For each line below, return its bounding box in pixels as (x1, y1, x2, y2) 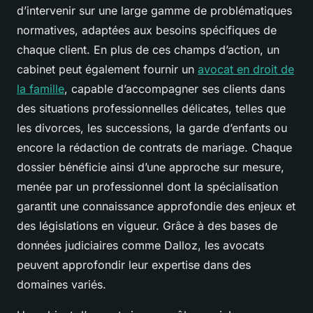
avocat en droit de (198, 61, 294, 76)
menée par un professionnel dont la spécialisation (17, 179, 278, 194)
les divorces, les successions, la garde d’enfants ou (17, 120, 287, 135)
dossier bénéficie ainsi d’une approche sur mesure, (17, 159, 284, 174)
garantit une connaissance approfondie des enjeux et (17, 198, 296, 213)
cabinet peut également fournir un (17, 61, 198, 76)
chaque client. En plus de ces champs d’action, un (17, 42, 279, 57)
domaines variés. (17, 277, 110, 291)
